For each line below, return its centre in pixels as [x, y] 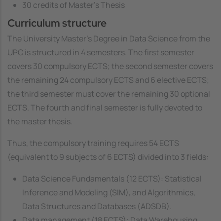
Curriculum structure [57, 23]
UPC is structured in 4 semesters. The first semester [101, 52]
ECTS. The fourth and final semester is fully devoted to [105, 107]
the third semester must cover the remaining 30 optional [109, 93]
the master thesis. [40, 121]
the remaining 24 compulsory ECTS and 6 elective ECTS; [108, 80]
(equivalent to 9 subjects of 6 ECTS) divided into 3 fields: [108, 157]
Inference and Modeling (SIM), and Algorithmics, [109, 192]
